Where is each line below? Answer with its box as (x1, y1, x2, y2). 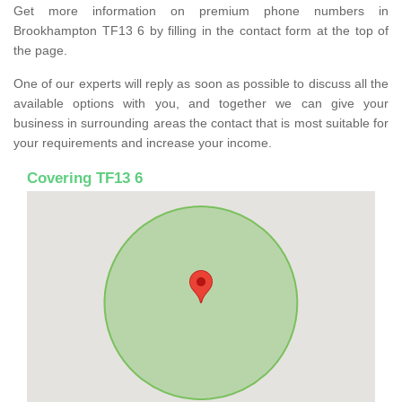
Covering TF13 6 (27, 169, 143, 187)
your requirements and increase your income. (13, 135, 272, 150)
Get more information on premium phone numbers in (13, 3, 389, 18)
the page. (13, 42, 67, 57)
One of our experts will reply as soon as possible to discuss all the (13, 75, 389, 91)
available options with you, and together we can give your (13, 95, 389, 110)
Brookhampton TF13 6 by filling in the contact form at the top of (13, 22, 389, 38)
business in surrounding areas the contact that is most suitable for (13, 115, 389, 130)
